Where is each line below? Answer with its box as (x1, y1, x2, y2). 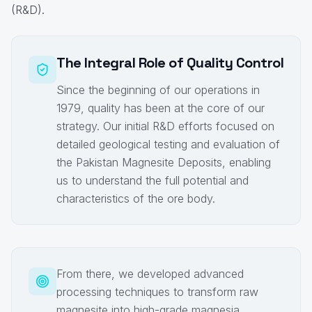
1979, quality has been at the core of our (56, 101, 265, 116)
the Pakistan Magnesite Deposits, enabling (56, 155, 271, 170)
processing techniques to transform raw (56, 285, 258, 299)
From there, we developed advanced (56, 267, 244, 281)
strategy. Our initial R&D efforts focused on (56, 119, 274, 134)
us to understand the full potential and (56, 173, 249, 188)
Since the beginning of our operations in (56, 83, 260, 97)
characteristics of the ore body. (56, 192, 215, 206)
